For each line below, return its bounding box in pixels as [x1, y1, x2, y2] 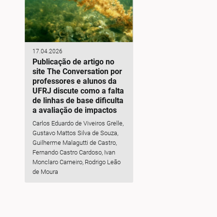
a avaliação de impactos [32, 106, 117, 115]
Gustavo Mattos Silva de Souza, [32, 129, 118, 137]
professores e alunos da [32, 77, 117, 86]
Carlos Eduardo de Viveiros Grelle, [32, 119, 124, 127]
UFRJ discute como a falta [32, 86, 124, 96]
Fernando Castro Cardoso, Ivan [32, 148, 115, 156]
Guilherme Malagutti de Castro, [32, 139, 117, 146]
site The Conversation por [32, 67, 122, 77]
